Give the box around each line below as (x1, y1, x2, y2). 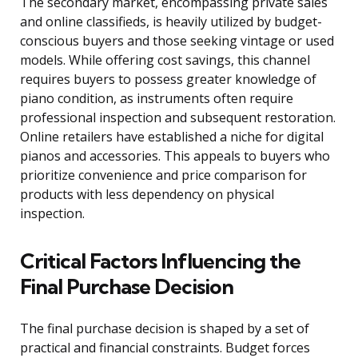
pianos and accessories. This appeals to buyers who (20, 147, 330, 165)
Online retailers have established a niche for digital (20, 128, 324, 146)
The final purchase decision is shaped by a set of (20, 320, 309, 338)
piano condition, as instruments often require (20, 89, 293, 108)
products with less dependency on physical (20, 185, 274, 204)
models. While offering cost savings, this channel (20, 51, 310, 70)
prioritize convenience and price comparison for (20, 166, 307, 185)
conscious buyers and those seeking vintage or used (20, 32, 334, 50)
